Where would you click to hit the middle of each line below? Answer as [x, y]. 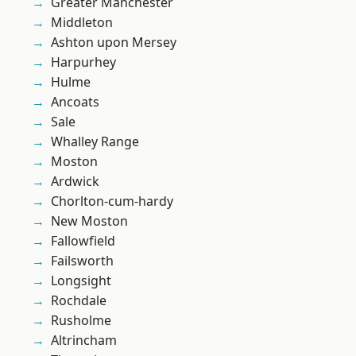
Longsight [81, 281]
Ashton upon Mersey [114, 43]
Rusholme [81, 321]
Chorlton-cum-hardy [112, 201]
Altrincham [84, 341]
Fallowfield [83, 241]
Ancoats [75, 102]
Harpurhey [83, 62]
